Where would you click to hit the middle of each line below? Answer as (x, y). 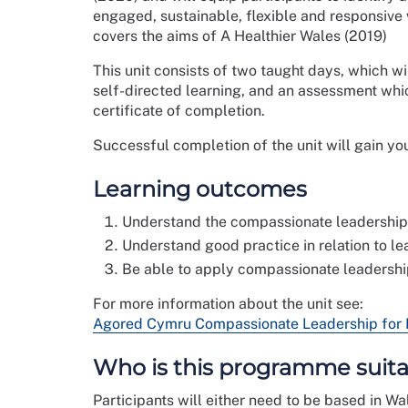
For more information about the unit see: (230, 304)
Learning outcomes (200, 189)
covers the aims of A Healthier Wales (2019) (240, 36)
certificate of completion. (181, 111)
